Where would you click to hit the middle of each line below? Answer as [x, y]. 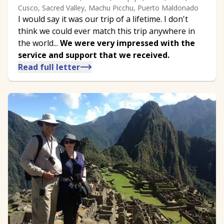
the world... [39, 43]
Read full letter [49, 67]
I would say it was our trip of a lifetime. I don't [103, 19]
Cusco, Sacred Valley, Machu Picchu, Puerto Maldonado [108, 7]
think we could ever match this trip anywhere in [106, 31]
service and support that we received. [94, 55]
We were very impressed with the [127, 43]
